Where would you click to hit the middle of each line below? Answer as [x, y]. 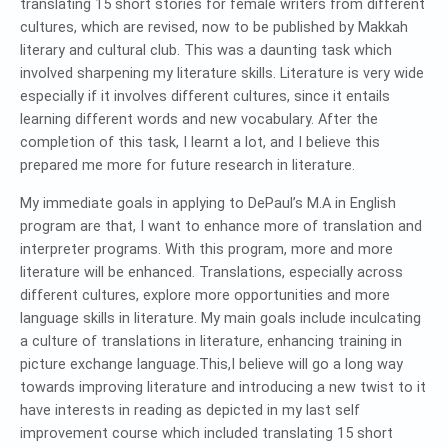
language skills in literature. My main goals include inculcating [220, 318]
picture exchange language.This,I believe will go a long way [211, 364]
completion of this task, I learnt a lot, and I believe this [200, 142]
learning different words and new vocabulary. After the [199, 119]
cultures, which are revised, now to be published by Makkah [214, 27]
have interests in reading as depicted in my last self [190, 410]
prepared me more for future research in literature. [187, 165]
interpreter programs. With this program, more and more [206, 249]
